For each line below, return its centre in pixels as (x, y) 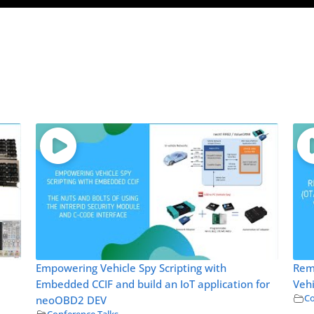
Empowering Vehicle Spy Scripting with (131, 268)
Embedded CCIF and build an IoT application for (152, 284)
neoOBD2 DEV (71, 300)
